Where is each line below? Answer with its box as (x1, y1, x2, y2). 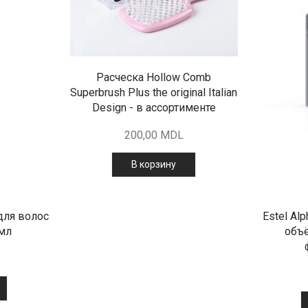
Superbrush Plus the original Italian (70, 86, 238, 100)
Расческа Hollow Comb (96, 71, 212, 85)
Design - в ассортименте (91, 101, 216, 115)
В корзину (131, 159, 177, 170)
